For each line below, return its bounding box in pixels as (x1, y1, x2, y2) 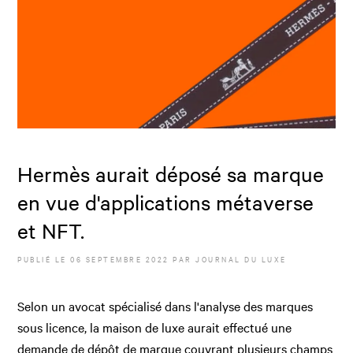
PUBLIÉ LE (17, 252, 71, 265)
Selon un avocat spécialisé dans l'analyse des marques (17, 296, 314, 314)
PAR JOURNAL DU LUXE (169, 252, 287, 265)
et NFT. (17, 217, 85, 243)
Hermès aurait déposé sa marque (17, 160, 325, 187)
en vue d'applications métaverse (17, 188, 314, 215)
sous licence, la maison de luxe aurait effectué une (17, 318, 292, 336)
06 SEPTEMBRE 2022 (70, 252, 169, 265)
